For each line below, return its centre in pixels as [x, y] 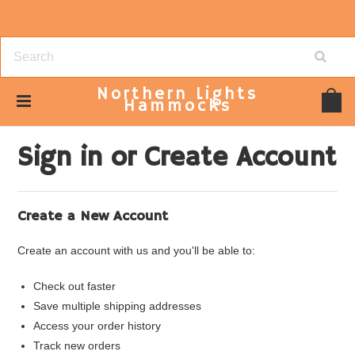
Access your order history [97, 326]
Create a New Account [93, 216]
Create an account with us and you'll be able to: [137, 250]
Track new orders [77, 345]
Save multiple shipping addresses [118, 306]
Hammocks [177, 106]
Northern [142, 94]
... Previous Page [101, 120]
